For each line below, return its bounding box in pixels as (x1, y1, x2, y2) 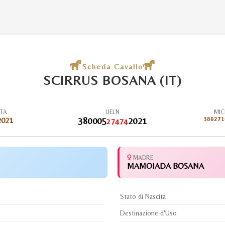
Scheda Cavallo (82, 62, 143, 71)
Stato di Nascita (120, 192, 166, 200)
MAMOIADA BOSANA (127, 161, 204, 171)
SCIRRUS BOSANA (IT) (43, 73, 182, 88)
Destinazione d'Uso (120, 209, 177, 217)
